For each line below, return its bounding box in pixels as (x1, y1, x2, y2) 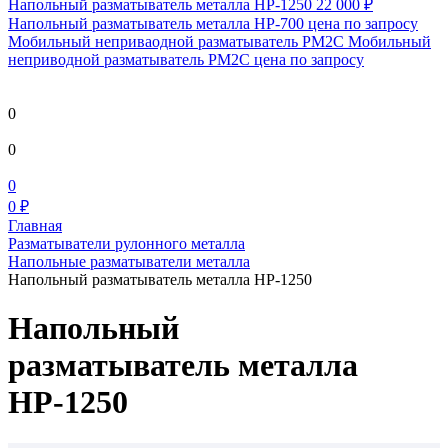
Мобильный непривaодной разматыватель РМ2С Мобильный (8, 33, 431, 50)
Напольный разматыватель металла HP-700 (8, 15, 304, 32)
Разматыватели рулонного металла (8, 235, 245, 252)
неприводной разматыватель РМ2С (8, 51, 250, 68)
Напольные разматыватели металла (8, 253, 250, 270)
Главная (8, 217, 62, 234)
